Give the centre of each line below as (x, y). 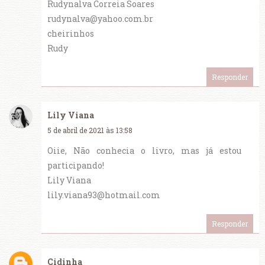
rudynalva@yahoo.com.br (100, 19)
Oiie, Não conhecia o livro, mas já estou (144, 151)
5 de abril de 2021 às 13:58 (90, 130)
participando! (76, 166)
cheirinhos (71, 34)
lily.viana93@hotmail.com (104, 195)
